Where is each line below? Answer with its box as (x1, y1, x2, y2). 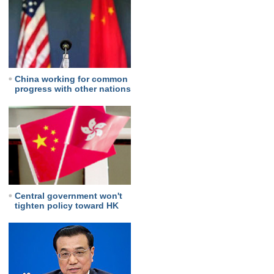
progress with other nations (14, 84, 131, 94)
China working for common (14, 74, 128, 84)
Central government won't (14, 191, 122, 201)
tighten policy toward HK (14, 201, 119, 210)
